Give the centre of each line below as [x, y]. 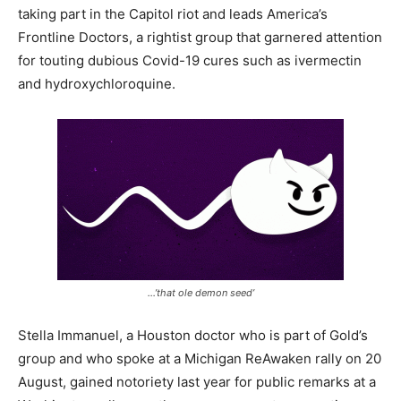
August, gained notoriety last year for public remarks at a [197, 382]
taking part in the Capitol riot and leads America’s [173, 14]
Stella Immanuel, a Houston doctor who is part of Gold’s [193, 335]
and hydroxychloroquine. [97, 84]
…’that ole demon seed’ [200, 293]
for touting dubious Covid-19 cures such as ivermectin [190, 60]
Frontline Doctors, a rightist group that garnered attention [200, 37]
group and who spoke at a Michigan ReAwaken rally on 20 [200, 358]
